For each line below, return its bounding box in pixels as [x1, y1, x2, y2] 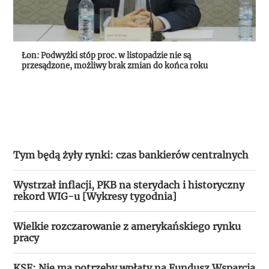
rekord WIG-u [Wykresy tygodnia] [13, 190, 177, 202]
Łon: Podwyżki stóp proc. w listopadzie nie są [22, 50, 192, 61]
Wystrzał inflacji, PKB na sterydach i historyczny [13, 178, 245, 191]
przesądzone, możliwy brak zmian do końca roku [22, 61, 208, 71]
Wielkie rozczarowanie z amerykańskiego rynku [13, 220, 241, 232]
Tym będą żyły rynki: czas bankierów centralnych [13, 148, 249, 161]
